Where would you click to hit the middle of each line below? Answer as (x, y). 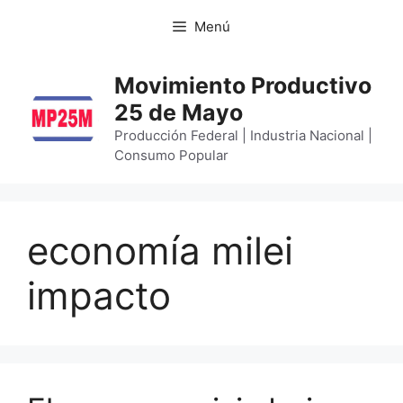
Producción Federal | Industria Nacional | (244, 135)
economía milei (160, 251)
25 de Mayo (179, 112)
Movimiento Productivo (243, 85)
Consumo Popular (172, 155)
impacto (99, 296)
